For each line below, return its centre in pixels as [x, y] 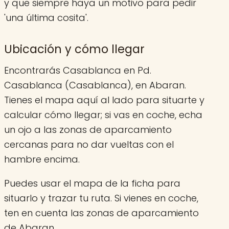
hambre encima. [42, 159]
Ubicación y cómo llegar [74, 49]
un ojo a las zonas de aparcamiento [88, 129]
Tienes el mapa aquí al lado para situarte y [104, 100]
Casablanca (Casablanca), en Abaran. [95, 85]
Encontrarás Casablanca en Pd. [78, 70]
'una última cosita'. [46, 17]
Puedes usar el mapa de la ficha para [92, 183]
